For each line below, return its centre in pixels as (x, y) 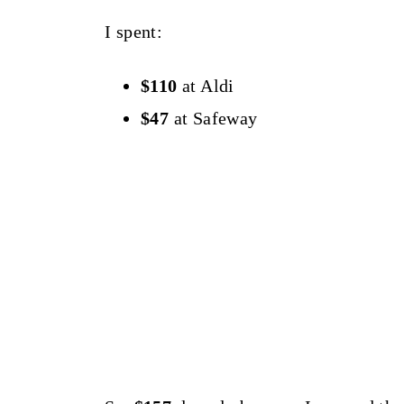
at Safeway (216, 118)
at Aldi (206, 86)
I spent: (133, 32)
